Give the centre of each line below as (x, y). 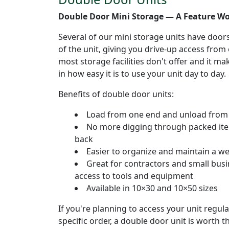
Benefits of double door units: (116, 94)
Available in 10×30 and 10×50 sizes (152, 188)
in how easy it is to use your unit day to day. (142, 73)
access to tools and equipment (134, 176)
